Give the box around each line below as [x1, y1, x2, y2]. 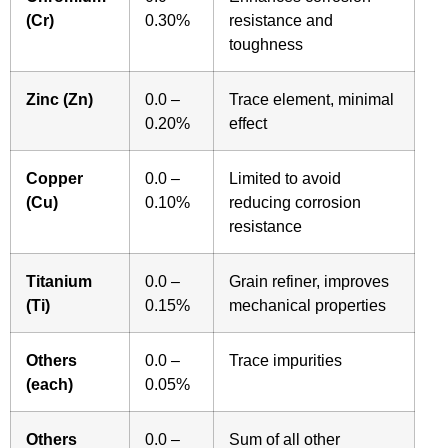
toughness [229, 34, 303, 53]
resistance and [229, 10, 333, 29]
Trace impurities [229, 350, 342, 369]
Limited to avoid [229, 168, 341, 187]
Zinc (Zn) [26, 89, 93, 108]
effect [229, 113, 267, 132]
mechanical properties [229, 295, 386, 314]
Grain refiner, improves [229, 271, 389, 290]
